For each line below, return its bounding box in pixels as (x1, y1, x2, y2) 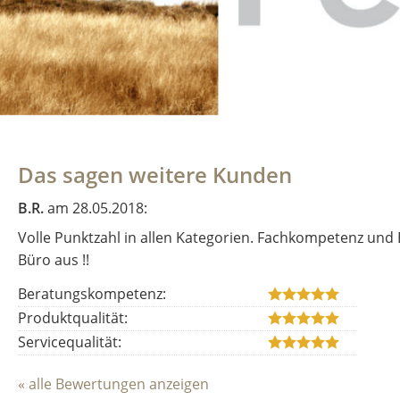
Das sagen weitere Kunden (18, 160, 292, 189)
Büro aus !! (18, 250, 89, 270)
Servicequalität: (18, 331, 121, 352)
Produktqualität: (18, 307, 128, 328)
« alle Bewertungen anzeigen (18, 373, 209, 394)
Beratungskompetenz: (18, 283, 166, 304)
